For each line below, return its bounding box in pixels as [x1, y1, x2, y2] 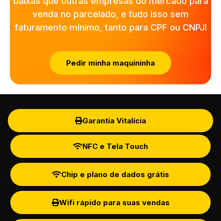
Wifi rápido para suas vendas [59, 197, 170, 207]
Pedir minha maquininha [66, 58, 155, 68]
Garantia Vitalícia [82, 115, 146, 125]
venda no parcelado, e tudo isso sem [33, 9, 188, 20]
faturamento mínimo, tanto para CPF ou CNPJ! [14, 22, 207, 33]
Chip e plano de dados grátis [61, 169, 169, 179]
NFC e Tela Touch [82, 141, 148, 151]
